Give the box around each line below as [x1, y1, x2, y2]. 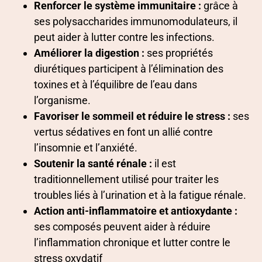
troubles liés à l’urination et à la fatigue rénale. [34, 189, 246, 202]
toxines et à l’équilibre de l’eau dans [34, 78, 197, 91]
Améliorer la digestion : [34, 47, 144, 60]
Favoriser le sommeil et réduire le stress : [34, 110, 230, 123]
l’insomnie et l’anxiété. [34, 142, 137, 154]
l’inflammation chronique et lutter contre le [34, 236, 230, 249]
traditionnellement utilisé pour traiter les [34, 173, 219, 186]
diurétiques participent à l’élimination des [34, 63, 223, 75]
